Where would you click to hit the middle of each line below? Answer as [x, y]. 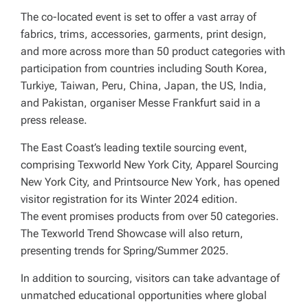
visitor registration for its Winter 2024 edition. [129, 199]
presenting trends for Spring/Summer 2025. [125, 251]
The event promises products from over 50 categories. [150, 217]
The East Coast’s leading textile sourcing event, [134, 148]
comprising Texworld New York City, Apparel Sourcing [150, 165]
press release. [54, 120]
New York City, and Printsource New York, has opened [150, 182]
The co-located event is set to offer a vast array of [139, 17]
